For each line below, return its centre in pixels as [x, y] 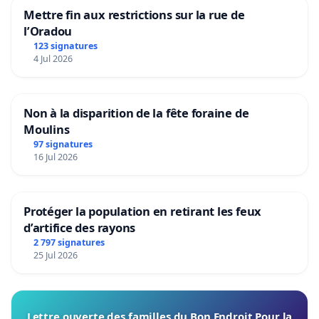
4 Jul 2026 [53, 59]
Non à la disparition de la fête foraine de [136, 113]
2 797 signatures [69, 242]
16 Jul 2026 [55, 157]
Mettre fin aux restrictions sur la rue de [134, 15]
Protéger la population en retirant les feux [143, 211]
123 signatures [65, 46]
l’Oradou [48, 31]
